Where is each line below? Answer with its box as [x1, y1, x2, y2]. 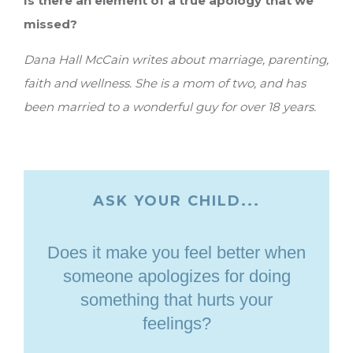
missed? [24, 17, 77, 32]
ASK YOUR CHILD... [93, 192, 260, 210]
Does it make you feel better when [47, 243, 306, 263]
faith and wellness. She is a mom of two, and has [24, 76, 306, 91]
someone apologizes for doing [62, 266, 291, 287]
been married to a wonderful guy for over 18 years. [24, 99, 316, 115]
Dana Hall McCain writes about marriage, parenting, [24, 52, 329, 68]
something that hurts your [80, 290, 273, 310]
